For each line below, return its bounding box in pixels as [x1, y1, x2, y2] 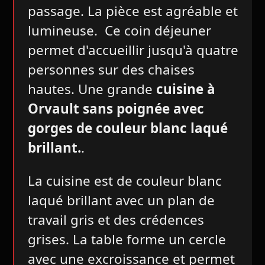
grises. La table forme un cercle [27, 230, 226, 248]
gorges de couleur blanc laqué [27, 119, 228, 138]
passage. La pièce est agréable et [27, 2, 238, 21]
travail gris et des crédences [27, 210, 204, 229]
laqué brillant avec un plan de [27, 190, 215, 209]
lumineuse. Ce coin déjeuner [27, 21, 211, 40]
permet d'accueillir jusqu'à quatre [27, 41, 238, 60]
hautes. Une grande [27, 80, 153, 99]
